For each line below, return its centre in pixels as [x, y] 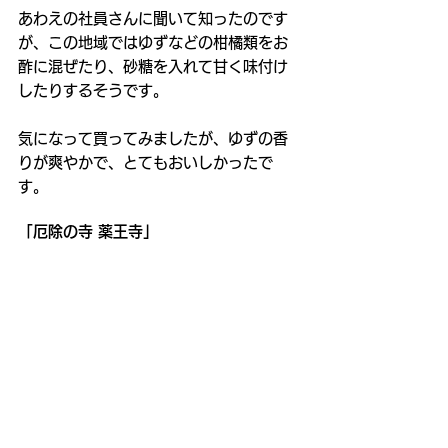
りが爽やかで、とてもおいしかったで [145, 162]
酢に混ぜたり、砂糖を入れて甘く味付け [153, 66]
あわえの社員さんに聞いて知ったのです [153, 18]
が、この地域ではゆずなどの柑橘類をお [153, 42]
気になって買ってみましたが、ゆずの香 [153, 138]
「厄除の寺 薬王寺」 [88, 231]
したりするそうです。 [93, 90]
